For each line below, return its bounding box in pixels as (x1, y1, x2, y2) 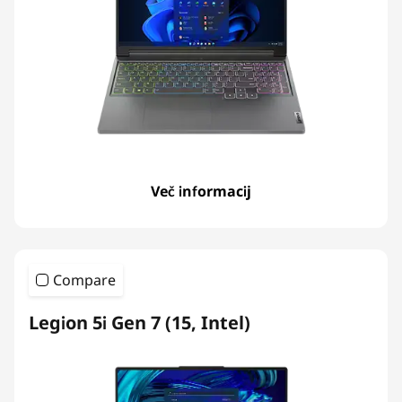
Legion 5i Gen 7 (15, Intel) (29, 310, 250, 335)
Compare (53, 270, 116, 290)
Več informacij (151, 181, 251, 201)
